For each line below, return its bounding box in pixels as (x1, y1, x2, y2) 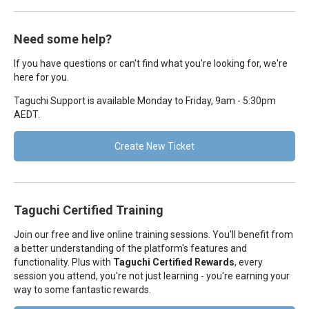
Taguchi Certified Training (14, 203, 163, 217)
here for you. (14, 72, 69, 83)
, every (235, 257, 263, 268)
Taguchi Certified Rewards (113, 257, 235, 268)
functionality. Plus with (14, 257, 113, 268)
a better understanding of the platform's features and (14, 243, 247, 254)
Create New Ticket (114, 141, 195, 152)
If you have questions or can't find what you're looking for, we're (14, 58, 288, 69)
